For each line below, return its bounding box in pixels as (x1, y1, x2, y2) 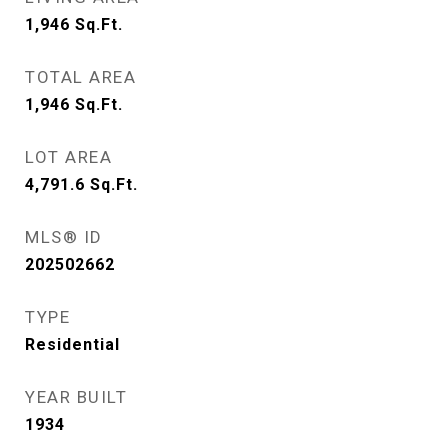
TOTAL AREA (25, 66, 136, 87)
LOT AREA (25, 146, 112, 167)
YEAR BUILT (25, 386, 127, 407)
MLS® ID (25, 226, 103, 247)
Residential (25, 334, 120, 354)
